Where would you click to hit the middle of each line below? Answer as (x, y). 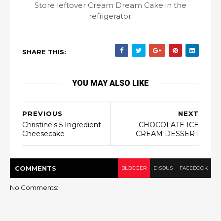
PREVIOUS (42, 113)
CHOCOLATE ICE (169, 125)
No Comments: (34, 187)
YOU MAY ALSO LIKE (110, 83)
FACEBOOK (194, 168)
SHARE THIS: (44, 52)
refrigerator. (110, 16)
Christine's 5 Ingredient (62, 125)
